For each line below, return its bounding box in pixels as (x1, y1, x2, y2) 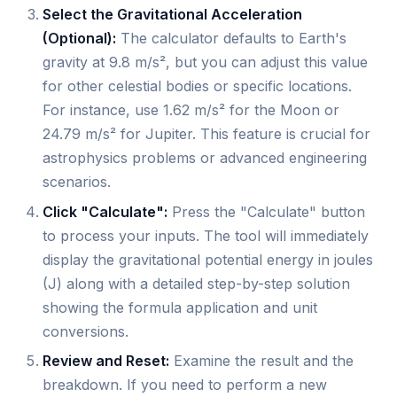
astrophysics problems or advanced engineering (43, 149, 367, 167)
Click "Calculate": (43, 202, 167, 221)
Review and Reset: (43, 352, 169, 370)
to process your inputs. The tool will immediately (43, 226, 369, 245)
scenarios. (43, 173, 111, 191)
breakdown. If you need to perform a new (43, 376, 327, 394)
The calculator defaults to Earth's (116, 29, 346, 48)
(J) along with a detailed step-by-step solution (43, 274, 350, 292)
